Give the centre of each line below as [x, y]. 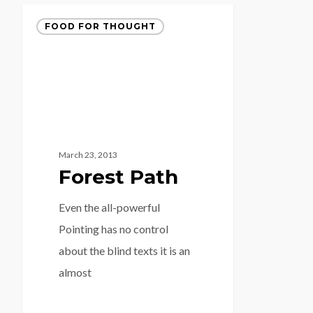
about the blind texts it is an [124, 251]
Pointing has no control [113, 229]
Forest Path [118, 177]
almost [75, 272]
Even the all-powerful [109, 208]
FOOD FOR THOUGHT [101, 26]
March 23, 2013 [88, 155]
